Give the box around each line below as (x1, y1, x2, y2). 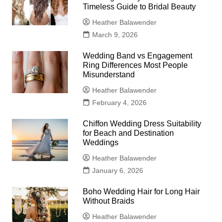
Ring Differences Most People (83, 61, 188, 70)
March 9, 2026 (92, 31, 138, 39)
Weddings (83, 138, 119, 147)
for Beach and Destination (83, 129, 174, 138)
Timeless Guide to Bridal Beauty (83, 2, 196, 11)
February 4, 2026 (92, 99, 147, 107)
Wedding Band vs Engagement (83, 52, 193, 60)
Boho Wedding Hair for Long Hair (83, 187, 200, 196)
